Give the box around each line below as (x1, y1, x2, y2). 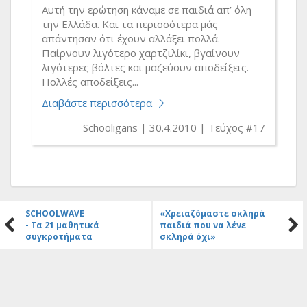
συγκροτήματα (25, 230, 93, 243)
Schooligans (83, 120, 140, 134)
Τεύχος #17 (208, 120, 265, 134)
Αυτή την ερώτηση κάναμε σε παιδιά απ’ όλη (42, 2, 251, 16)
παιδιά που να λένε (159, 219, 246, 231)
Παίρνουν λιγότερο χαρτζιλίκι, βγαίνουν (42, 45, 240, 60)
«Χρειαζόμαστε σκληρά (159, 207, 265, 219)
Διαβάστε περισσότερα (42, 95, 155, 110)
